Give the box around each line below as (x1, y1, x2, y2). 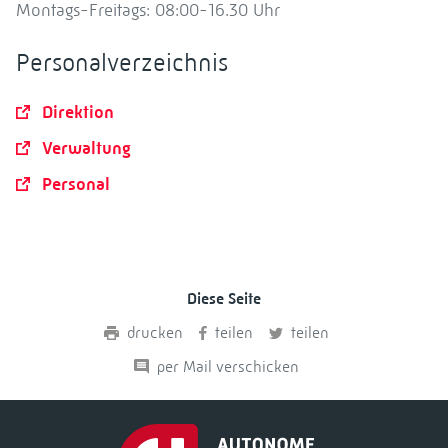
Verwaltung (42, 137, 131, 158)
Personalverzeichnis (16, 47, 228, 77)
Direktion (42, 101, 114, 122)
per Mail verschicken (156, 356, 299, 376)
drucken (126, 322, 183, 342)
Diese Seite (187, 288, 261, 308)
